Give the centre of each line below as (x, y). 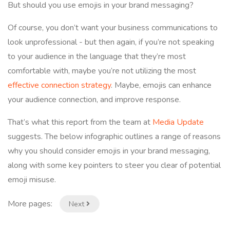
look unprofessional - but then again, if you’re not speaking (111, 42)
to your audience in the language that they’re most (97, 56)
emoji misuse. (32, 180)
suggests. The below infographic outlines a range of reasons (114, 137)
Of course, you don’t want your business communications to (113, 28)
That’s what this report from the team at (80, 122)
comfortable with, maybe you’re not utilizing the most (102, 71)
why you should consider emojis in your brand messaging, (109, 151)
